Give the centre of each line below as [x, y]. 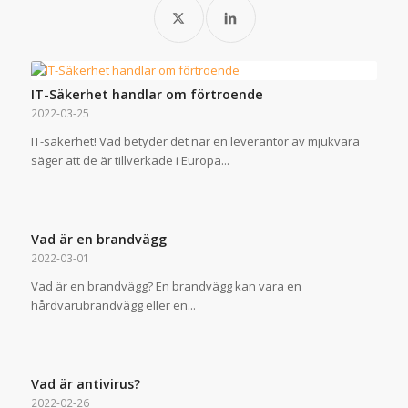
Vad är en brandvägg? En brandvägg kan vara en [166, 286]
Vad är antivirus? [85, 383]
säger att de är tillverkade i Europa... [130, 160]
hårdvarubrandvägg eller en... [113, 305]
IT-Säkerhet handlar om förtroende [147, 94]
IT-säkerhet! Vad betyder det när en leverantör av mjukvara [195, 141]
